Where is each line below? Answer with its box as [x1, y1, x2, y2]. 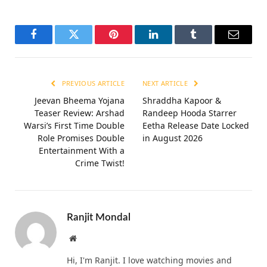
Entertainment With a [39, 144, 125, 156]
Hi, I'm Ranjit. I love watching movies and [67, 254, 232, 266]
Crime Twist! [75, 157, 125, 169]
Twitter [73, 38, 104, 49]
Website [76, 233, 103, 242]
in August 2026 [142, 132, 203, 144]
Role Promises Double [38, 132, 125, 144]
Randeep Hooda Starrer [142, 107, 237, 119]
